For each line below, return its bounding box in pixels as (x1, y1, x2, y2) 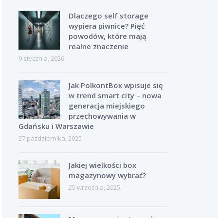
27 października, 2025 (18, 134, 82, 143)
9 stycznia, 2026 (18, 54, 64, 63)
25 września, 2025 (68, 183, 120, 192)
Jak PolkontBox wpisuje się (68, 80, 163, 90)
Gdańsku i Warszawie (18, 121, 94, 131)
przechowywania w (68, 111, 136, 121)
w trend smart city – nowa (68, 91, 162, 100)
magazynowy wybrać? (68, 170, 146, 180)
